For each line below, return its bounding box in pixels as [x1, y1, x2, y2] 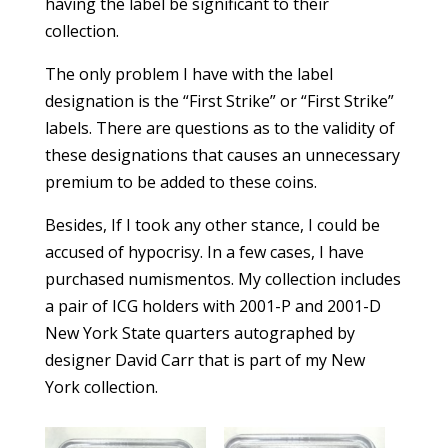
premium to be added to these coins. [44, 171, 317, 193]
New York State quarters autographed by [44, 322, 355, 344]
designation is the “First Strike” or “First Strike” [44, 90, 394, 112]
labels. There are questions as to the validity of [44, 117, 395, 139]
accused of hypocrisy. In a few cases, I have [44, 241, 364, 263]
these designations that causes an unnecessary [44, 144, 400, 166]
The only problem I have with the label [44, 63, 333, 85]
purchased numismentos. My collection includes [44, 268, 401, 290]
